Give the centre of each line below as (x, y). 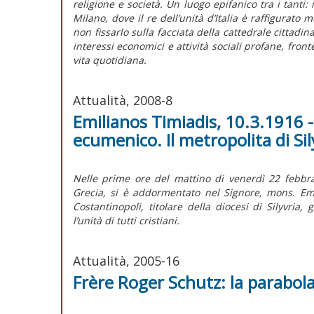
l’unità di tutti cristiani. (126, 220)
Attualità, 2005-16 (126, 260)
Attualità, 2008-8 (123, 100)
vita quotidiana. (110, 60)
